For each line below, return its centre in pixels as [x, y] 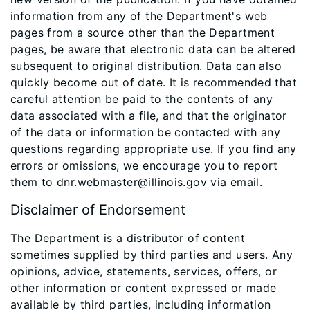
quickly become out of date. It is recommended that [154, 82]
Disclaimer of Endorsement [98, 210]
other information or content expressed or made [144, 288]
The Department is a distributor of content [128, 238]
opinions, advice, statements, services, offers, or [144, 271]
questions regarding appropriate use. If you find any [154, 149]
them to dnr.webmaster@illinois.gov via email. [137, 182]
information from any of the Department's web [139, 16]
